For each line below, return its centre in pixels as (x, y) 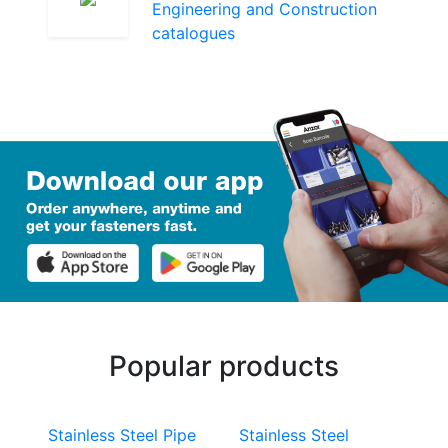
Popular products (224, 365)
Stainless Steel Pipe (122, 434)
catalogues (193, 32)
